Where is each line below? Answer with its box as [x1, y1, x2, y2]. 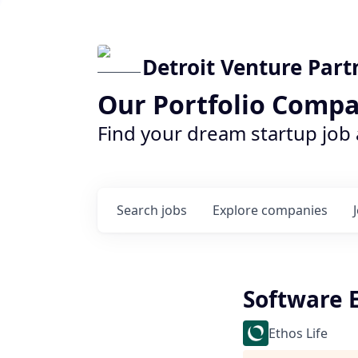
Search [117, 201, 161, 219]
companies [261, 201, 328, 219]
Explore [213, 201, 261, 219]
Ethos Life [268, 324, 328, 342]
